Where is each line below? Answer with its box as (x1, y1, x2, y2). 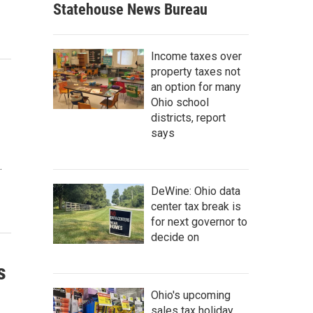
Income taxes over (151, 49, 242, 63)
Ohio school (151, 95, 209, 109)
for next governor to (151, 214, 247, 228)
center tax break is (151, 199, 241, 213)
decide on (151, 230, 199, 244)
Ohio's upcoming (151, 288, 231, 302)
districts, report (151, 110, 226, 124)
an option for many (151, 80, 241, 94)
